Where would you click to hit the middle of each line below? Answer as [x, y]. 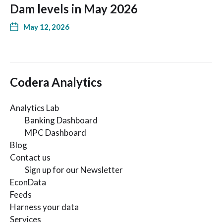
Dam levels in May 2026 [74, 9]
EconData [28, 182]
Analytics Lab [34, 108]
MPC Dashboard [55, 133]
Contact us [30, 158]
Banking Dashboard [61, 120]
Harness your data [44, 207]
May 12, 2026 [46, 27]
